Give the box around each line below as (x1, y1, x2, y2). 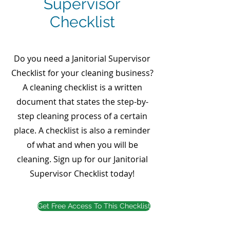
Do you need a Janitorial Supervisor (14, 53, 150, 64)
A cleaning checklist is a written (22, 82, 142, 93)
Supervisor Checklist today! (30, 168, 135, 179)
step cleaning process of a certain (17, 110, 147, 122)
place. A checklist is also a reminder (14, 125, 150, 136)
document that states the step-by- (16, 96, 148, 107)
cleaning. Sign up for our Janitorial (16, 154, 148, 165)
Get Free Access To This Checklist (37, 202, 150, 210)
